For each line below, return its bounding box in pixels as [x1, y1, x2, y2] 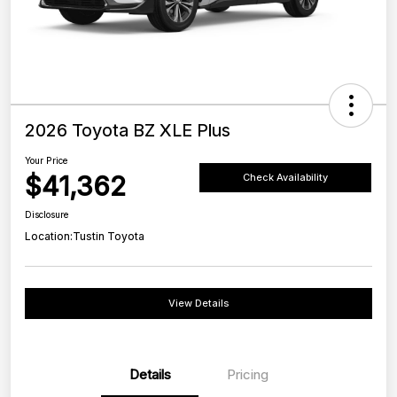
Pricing [226, 366, 269, 384]
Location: [25, 230, 73, 244]
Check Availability [243, 170, 328, 183]
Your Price [25, 155, 68, 167]
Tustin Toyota [73, 230, 144, 244]
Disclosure [25, 209, 69, 221]
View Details [168, 297, 229, 310]
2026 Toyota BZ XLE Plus [25, 120, 230, 142]
